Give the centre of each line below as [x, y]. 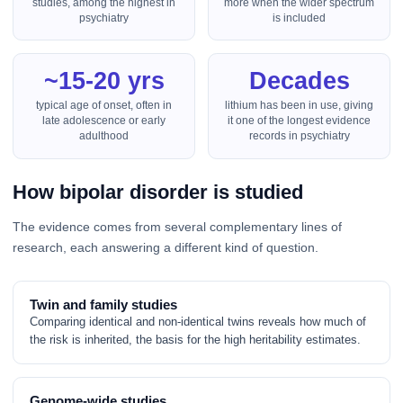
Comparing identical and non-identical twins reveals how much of [198, 321]
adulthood [104, 136]
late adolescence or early [104, 121]
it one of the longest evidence [299, 121]
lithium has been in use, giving [299, 106]
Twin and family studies [104, 304]
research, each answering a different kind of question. [166, 248]
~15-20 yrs [104, 81]
